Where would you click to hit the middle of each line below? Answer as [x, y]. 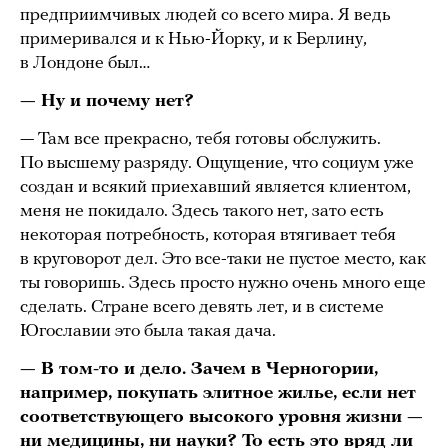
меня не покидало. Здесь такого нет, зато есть [202, 211]
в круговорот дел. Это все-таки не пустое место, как [223, 259]
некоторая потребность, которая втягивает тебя [208, 235]
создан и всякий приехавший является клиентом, [215, 187]
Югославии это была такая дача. [148, 331]
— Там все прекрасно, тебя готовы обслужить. [200, 139]
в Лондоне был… [85, 63]
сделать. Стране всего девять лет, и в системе [202, 307]
